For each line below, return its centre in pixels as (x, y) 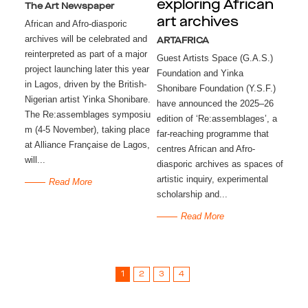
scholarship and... (192, 195)
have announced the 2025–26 (215, 104)
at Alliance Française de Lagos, (87, 145)
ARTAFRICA (183, 41)
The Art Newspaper (69, 7)
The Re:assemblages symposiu (87, 115)
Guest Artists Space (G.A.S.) (214, 58)
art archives (197, 23)
